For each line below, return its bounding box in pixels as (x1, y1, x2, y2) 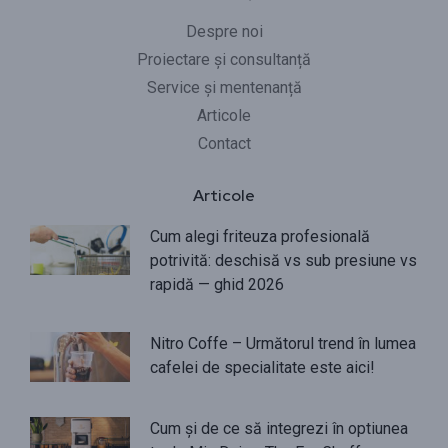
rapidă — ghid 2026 (150, 274, 284, 294)
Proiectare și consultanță (137, 49, 311, 69)
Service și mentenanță (146, 77, 302, 97)
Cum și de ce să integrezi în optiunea (150, 418, 408, 438)
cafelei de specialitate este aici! (150, 357, 375, 377)
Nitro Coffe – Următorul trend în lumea (150, 333, 416, 353)
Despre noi (185, 21, 263, 41)
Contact (197, 133, 251, 153)
